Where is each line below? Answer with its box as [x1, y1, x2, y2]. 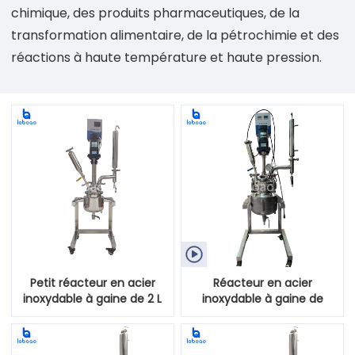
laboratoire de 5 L [215, 306, 311, 323]
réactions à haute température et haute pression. [11, 48, 322, 67]
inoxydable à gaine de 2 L [23, 290, 162, 307]
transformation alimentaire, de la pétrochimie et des [11, 26, 339, 44]
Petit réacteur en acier [29, 274, 155, 291]
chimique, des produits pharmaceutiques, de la [11, 4, 300, 22]
